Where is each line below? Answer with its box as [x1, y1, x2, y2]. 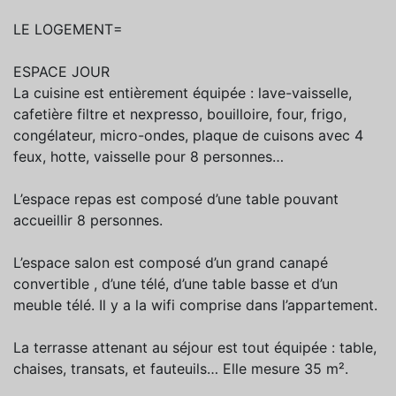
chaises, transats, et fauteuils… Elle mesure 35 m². [13, 360, 348, 378]
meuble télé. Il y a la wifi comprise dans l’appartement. [13, 296, 377, 315]
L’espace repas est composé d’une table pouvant [13, 190, 339, 209]
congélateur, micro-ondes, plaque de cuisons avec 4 [13, 126, 363, 145]
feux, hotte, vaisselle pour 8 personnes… [13, 148, 284, 166]
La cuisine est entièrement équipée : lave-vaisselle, [13, 84, 352, 103]
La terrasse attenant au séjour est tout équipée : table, [13, 339, 377, 357]
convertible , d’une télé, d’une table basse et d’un [13, 275, 338, 293]
